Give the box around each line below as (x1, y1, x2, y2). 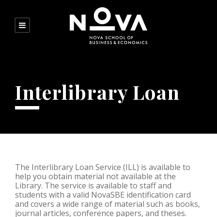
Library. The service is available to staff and (15, 180, 171, 191)
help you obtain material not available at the (15, 170, 176, 182)
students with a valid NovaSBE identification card (15, 189, 191, 200)
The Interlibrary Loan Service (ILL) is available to (15, 161, 190, 172)
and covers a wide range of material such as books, (15, 198, 200, 209)
